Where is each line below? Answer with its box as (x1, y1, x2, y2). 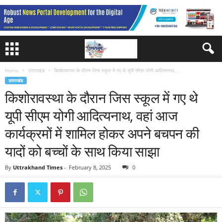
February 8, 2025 (69, 164, 111, 171)
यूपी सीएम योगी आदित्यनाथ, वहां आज (5, 106, 178, 125)
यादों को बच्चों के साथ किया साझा (5, 142, 160, 161)
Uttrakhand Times (13, 164, 62, 171)
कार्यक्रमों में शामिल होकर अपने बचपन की (5, 124, 199, 143)
